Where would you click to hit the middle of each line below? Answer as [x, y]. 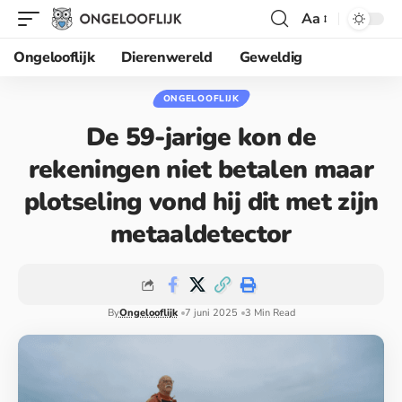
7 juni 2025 [211, 313]
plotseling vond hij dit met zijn [201, 202]
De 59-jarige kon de [201, 137]
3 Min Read [270, 313]
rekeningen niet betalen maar [201, 170]
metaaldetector [201, 234]
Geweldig [271, 57]
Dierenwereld [167, 57]
